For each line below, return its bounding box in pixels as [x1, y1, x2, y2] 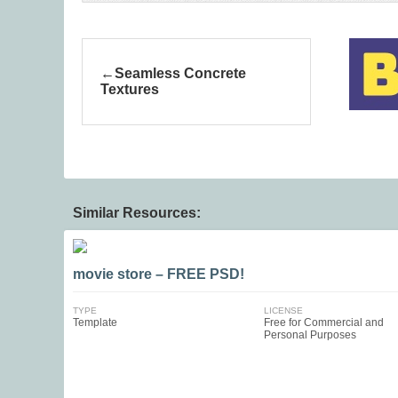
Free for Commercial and [263, 316, 384, 329]
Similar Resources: [73, 205, 201, 220]
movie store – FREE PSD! [73, 267, 244, 282]
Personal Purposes [263, 329, 356, 341]
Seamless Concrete [115, 66, 246, 81]
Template [73, 316, 117, 329]
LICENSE [263, 306, 303, 315]
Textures [100, 82, 159, 97]
